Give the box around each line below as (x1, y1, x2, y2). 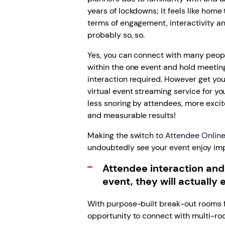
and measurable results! (87, 110, 176, 121)
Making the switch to (87, 130, 166, 141)
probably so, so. (87, 30, 145, 40)
